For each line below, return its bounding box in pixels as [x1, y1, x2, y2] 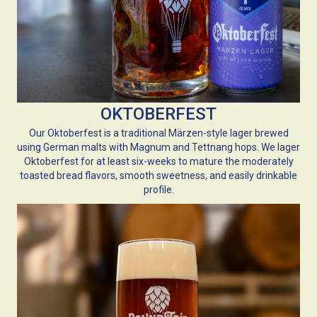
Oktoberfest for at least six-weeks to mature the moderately [23, 155, 294, 167]
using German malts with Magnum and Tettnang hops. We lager [17, 141, 300, 153]
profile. [143, 183, 174, 195]
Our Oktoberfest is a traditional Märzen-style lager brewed [28, 127, 289, 139]
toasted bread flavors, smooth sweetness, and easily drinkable [20, 169, 297, 181]
